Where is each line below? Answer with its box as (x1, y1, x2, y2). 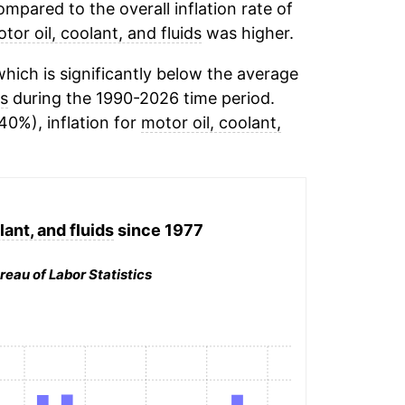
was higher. (201, 24, 294, 42)
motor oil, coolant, (140, 113, 281, 132)
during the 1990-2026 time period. (7, 89, 275, 108)
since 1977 (113, 220, 203, 240)
